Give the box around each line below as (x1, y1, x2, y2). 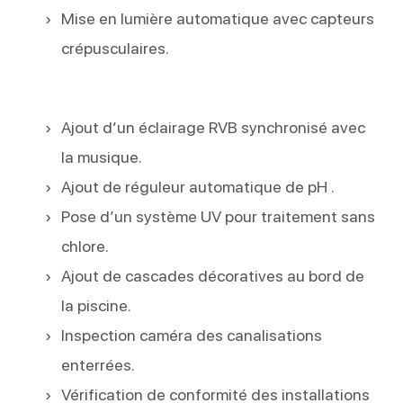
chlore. (61, 237, 110, 255)
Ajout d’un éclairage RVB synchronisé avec (61, 118, 366, 137)
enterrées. (61, 355, 136, 374)
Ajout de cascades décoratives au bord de (61, 266, 365, 285)
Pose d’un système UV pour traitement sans (61, 207, 376, 226)
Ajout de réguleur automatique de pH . (61, 177, 336, 196)
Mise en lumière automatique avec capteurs (61, 9, 375, 28)
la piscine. (61, 296, 132, 315)
